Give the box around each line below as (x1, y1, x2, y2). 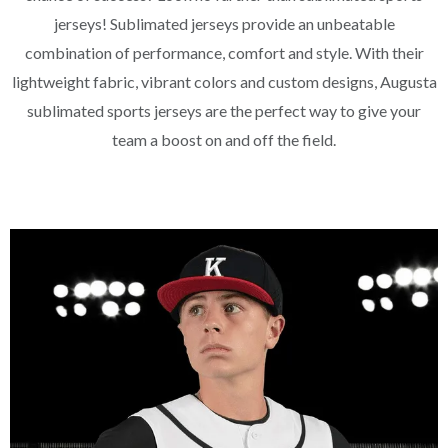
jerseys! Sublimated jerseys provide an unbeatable (53, 13, 395, 33)
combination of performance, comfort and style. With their (24, 42, 424, 62)
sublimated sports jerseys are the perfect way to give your (27, 100, 421, 120)
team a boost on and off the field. (112, 129, 336, 149)
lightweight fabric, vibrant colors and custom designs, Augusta (11, 71, 437, 91)
